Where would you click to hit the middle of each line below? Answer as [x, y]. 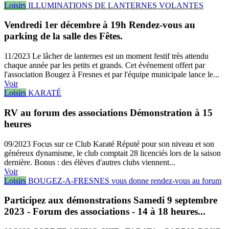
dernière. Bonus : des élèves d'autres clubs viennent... [90, 162]
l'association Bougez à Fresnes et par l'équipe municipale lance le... [112, 75]
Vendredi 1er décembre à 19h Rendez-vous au [100, 25]
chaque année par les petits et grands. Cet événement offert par [105, 65]
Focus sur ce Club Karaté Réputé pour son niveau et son [122, 144]
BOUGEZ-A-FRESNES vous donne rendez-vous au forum [125, 180]
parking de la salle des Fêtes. [63, 36]
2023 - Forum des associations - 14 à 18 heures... [105, 212]
